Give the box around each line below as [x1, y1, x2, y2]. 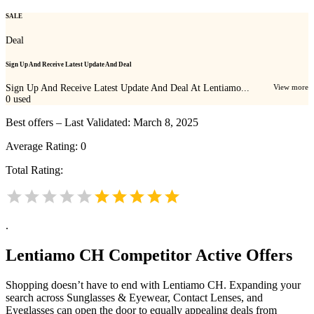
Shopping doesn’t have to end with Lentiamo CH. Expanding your [6, 278, 301, 291]
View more [273, 83, 308, 92]
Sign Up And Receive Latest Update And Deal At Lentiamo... [6, 83, 250, 94]
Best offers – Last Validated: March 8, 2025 [6, 116, 198, 129]
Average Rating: [6, 140, 81, 153]
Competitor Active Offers [104, 245, 292, 264]
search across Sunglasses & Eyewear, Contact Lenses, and [6, 291, 263, 303]
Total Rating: [6, 164, 63, 177]
